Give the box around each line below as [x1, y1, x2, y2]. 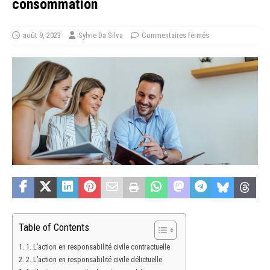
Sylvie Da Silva [78, 31, 123, 40]
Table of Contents [19, 221, 89, 234]
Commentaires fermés [142, 31, 209, 40]
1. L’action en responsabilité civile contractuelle [25, 242, 170, 252]
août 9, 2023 [23, 31, 61, 40]
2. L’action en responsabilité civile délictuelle [25, 255, 162, 265]
